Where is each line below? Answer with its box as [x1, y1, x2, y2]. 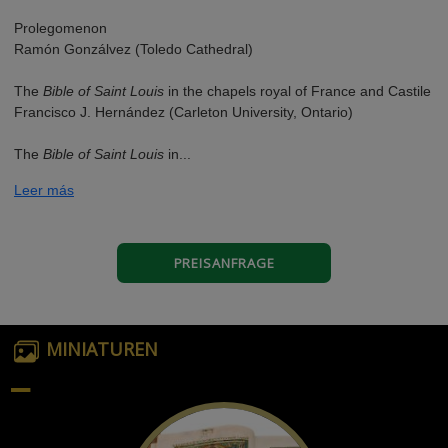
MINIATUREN [46, 337, 158, 362]
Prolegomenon [14, 20, 107, 37]
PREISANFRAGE [173, 253, 275, 272]
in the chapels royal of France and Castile [164, 83, 431, 100]
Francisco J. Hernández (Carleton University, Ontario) [14, 104, 353, 121]
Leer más [14, 182, 74, 199]
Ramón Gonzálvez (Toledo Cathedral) [14, 41, 253, 58]
